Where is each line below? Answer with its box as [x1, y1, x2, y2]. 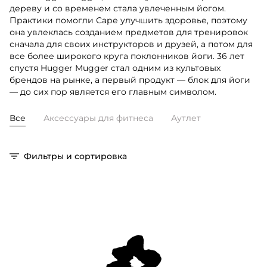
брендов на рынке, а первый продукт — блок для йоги [10, 74, 250, 85]
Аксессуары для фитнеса [44, 112, 153, 123]
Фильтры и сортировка [24, 150, 127, 162]
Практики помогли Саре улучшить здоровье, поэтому [10, 14, 247, 26]
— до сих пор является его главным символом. [10, 86, 216, 97]
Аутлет [171, 112, 201, 123]
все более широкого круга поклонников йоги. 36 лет [10, 50, 244, 61]
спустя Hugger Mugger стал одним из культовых [10, 62, 221, 73]
